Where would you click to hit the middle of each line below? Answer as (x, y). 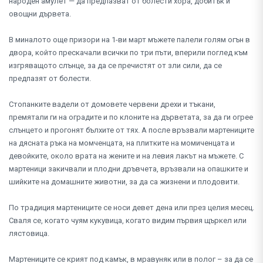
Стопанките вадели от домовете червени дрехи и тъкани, (112, 104)
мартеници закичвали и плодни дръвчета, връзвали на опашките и (129, 168)
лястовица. (30, 233)
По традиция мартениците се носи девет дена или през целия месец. (131, 207)
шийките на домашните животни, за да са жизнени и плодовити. (125, 181)
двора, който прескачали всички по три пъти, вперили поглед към (128, 52)
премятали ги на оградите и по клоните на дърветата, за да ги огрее (131, 117)
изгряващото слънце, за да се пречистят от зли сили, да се (115, 65)
